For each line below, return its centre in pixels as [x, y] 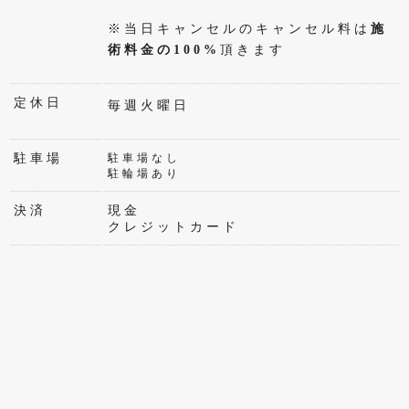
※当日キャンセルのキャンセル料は [240, 29]
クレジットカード [174, 227]
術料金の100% [164, 50]
